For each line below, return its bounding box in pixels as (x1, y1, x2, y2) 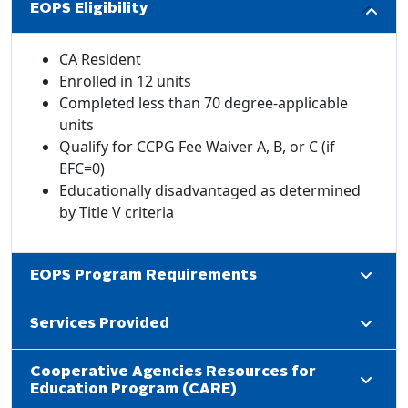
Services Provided (30, 317, 169, 332)
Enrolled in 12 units (59, 70, 191, 91)
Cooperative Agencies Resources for (30, 364, 316, 380)
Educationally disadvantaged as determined (59, 179, 361, 200)
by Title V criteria (59, 201, 174, 222)
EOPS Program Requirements (30, 269, 257, 284)
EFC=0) (59, 158, 105, 178)
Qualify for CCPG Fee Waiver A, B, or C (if (59, 136, 335, 157)
